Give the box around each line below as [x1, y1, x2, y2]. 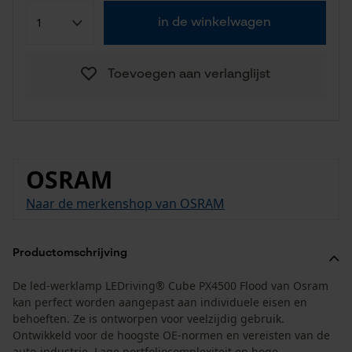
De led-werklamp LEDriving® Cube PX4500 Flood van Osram [13, 278, 328, 293]
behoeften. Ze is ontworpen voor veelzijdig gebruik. [13, 311, 284, 326]
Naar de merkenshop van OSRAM [26, 195, 225, 212]
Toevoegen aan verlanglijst [107, 68, 270, 81]
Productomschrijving [13, 247, 127, 258]
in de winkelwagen [158, 16, 272, 29]
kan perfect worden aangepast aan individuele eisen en [13, 295, 307, 310]
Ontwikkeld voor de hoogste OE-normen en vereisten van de [13, 328, 330, 343]
